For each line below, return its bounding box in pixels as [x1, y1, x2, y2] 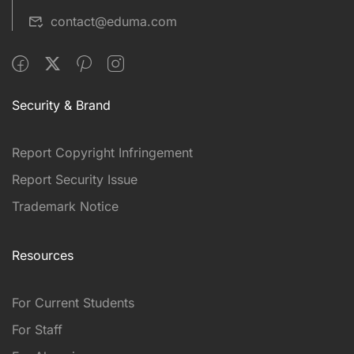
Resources [12, 247, 73, 263]
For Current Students [12, 294, 134, 311]
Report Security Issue [12, 171, 137, 187]
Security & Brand [12, 96, 111, 113]
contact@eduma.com [51, 13, 177, 29]
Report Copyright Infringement [12, 144, 193, 160]
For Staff [12, 321, 62, 337]
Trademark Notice [12, 198, 119, 214]
